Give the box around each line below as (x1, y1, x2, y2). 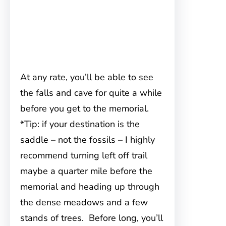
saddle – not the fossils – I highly (20, 134, 155, 146)
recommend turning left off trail (20, 149, 147, 162)
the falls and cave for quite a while (20, 87, 162, 99)
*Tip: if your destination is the (20, 118, 140, 131)
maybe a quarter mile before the (20, 165, 152, 178)
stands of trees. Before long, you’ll (20, 212, 163, 224)
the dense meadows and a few (20, 196, 148, 209)
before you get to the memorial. (20, 102, 151, 115)
